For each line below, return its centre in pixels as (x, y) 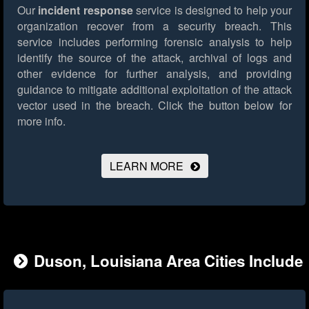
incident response (86, 10)
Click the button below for (222, 106)
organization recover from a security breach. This (154, 26)
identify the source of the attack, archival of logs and (154, 58)
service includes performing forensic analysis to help (154, 42)
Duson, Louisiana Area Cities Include (168, 261)
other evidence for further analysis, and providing (154, 74)
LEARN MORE (146, 166)
